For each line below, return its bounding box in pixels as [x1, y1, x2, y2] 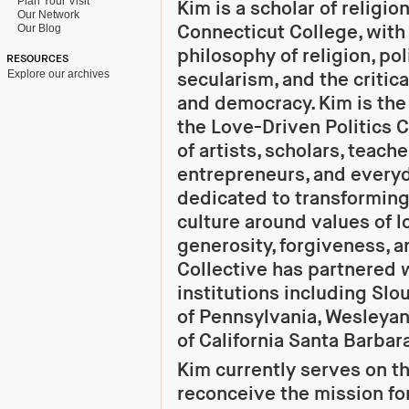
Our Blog [12, 22, 61, 35]
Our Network [12, 8, 79, 21]
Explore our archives [7, 68, 110, 80]
